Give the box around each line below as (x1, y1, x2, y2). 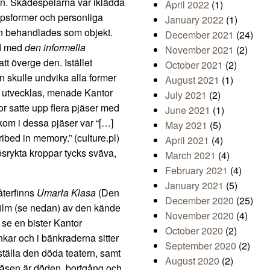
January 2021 (165, 178, 224, 193)
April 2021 (165, 133, 209, 148)
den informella (25, 40, 86, 55)
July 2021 (165, 88, 207, 102)
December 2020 (165, 193, 234, 208)
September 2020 (165, 239, 236, 253)
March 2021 (165, 148, 216, 163)
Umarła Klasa (37, 186, 98, 200)
